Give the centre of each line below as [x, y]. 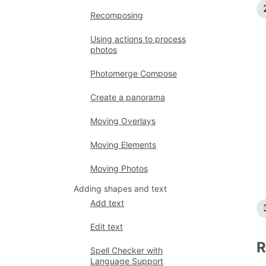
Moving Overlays [123, 121]
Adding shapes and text [120, 189]
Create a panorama [128, 97]
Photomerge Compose [134, 73]
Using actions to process [138, 39]
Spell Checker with [126, 250]
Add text [107, 203]
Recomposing [117, 15]
